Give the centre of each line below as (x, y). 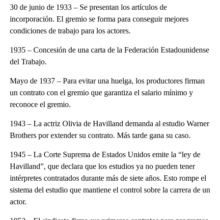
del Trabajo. (28, 61)
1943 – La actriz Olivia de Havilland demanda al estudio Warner (110, 123)
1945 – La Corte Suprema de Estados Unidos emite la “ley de (105, 154)
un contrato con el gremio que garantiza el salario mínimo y (101, 92)
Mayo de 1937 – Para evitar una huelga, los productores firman (107, 81)
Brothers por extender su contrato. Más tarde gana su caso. (100, 135)
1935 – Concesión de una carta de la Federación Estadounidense (110, 50)
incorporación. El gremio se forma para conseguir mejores (99, 19)
